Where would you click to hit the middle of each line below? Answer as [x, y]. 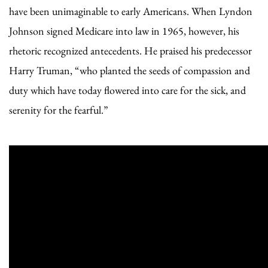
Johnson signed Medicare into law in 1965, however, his [124, 31]
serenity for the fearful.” [59, 109]
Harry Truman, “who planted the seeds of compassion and [130, 70]
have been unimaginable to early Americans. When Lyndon [131, 11]
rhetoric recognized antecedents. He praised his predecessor [130, 50]
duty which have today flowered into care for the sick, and [127, 90]
